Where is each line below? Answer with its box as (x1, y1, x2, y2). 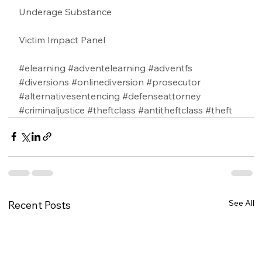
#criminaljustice (19, 104, 85, 116)
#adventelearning (68, 61, 146, 74)
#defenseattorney (122, 89, 202, 102)
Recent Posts (8, 198, 71, 212)
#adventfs (148, 61, 193, 74)
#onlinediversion (71, 75, 144, 88)
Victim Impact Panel (19, 33, 106, 46)
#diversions (19, 75, 70, 88)
